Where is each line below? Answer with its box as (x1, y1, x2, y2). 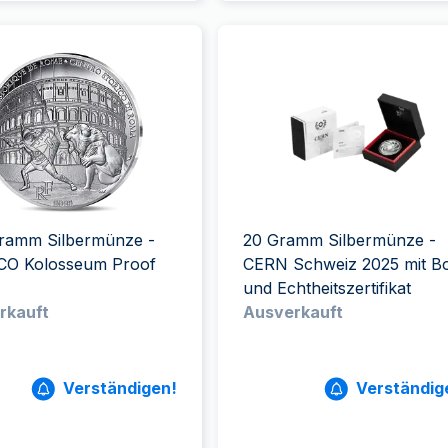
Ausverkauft (242, 302, 343, 322)
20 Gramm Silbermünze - (242, 230, 436, 250)
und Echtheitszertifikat (242, 278, 411, 298)
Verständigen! (62, 378, 177, 398)
